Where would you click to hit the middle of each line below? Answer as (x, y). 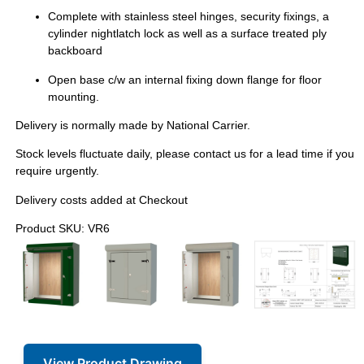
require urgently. (57, 171)
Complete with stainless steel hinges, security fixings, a (188, 17)
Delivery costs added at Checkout (101, 199)
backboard (75, 51)
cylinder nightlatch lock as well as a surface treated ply (187, 34)
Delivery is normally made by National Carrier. (132, 125)
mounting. (73, 96)
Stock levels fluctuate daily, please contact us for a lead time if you (184, 154)
